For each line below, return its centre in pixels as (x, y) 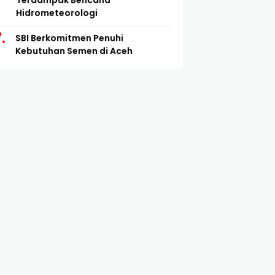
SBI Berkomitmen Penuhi (69, 38)
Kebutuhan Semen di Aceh (74, 51)
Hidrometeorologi (56, 13)
